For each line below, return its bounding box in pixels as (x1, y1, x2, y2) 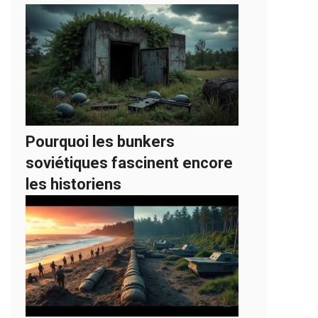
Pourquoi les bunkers (26, 133, 175, 150)
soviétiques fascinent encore (26, 154, 233, 172)
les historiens (26, 175, 121, 193)
